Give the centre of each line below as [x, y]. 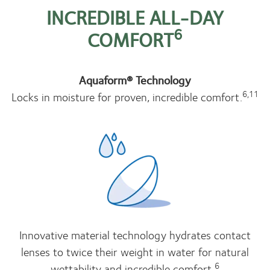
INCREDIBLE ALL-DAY [135, 17]
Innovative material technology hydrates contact [135, 234]
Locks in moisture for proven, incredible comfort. [127, 96]
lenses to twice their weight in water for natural [135, 251]
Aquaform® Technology [135, 80]
